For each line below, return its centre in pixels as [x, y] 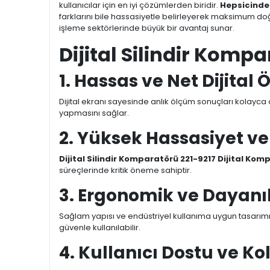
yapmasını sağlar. [94, 113]
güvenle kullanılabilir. [100, 228]
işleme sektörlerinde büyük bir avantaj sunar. [147, 28]
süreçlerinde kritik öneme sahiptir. [125, 171]
